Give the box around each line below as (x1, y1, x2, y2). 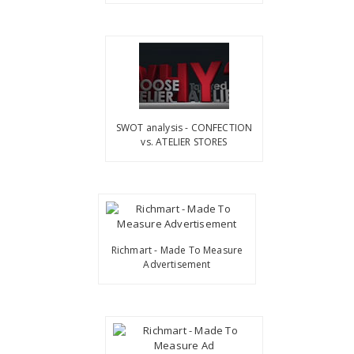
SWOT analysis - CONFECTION (115, 121, 253, 135)
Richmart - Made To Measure (111, 243, 243, 257)
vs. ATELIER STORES (141, 135, 228, 149)
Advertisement (143, 257, 211, 271)
